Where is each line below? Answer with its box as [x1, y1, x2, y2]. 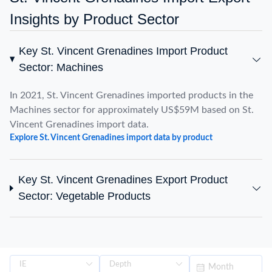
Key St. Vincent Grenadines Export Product [18, 174, 228, 186]
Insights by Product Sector [10, 11, 179, 27]
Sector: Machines [18, 61, 103, 73]
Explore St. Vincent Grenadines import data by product [10, 134, 212, 142]
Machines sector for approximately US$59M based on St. [10, 105, 254, 115]
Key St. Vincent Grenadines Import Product [18, 45, 228, 57]
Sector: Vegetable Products [18, 190, 151, 202]
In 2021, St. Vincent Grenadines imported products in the [10, 90, 253, 100]
